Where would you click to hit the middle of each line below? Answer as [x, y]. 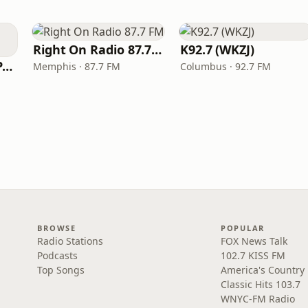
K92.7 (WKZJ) [217, 49]
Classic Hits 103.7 [260, 284]
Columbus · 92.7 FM [225, 66]
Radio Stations [70, 241]
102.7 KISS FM [253, 255]
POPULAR [243, 228]
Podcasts [58, 255]
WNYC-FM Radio [257, 299]
